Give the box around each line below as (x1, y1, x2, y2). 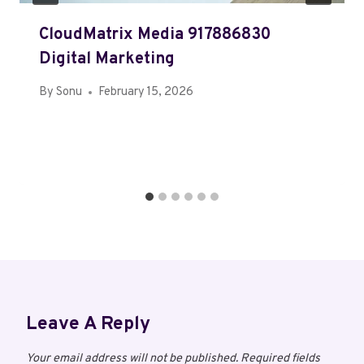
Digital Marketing (39, 49, 175, 71)
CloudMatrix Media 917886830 (39, 24, 271, 46)
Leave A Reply (26, 313, 150, 337)
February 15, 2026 (98, 84, 194, 101)
